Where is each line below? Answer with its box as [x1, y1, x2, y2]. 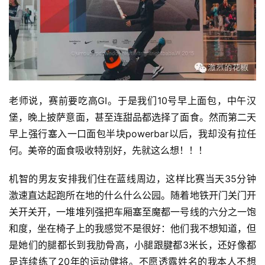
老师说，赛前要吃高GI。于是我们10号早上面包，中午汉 [9, 94, 256, 106]
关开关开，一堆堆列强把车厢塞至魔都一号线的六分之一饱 [9, 205, 256, 218]
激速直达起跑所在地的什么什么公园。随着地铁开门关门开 [9, 189, 256, 201]
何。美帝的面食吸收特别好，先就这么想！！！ [9, 144, 208, 156]
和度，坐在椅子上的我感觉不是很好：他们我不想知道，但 [9, 222, 256, 234]
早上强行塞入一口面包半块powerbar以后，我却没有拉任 [9, 127, 256, 140]
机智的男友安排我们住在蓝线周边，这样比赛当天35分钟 [9, 172, 256, 185]
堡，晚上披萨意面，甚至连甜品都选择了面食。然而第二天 [9, 111, 256, 123]
